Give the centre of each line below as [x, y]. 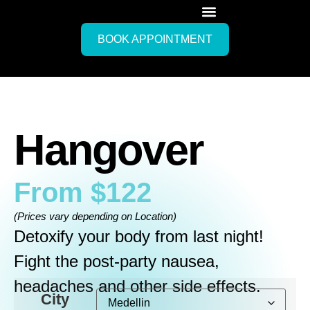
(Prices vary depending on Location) [95, 217]
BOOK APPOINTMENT [155, 39]
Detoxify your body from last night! [139, 237]
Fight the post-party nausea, [117, 262]
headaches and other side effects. [137, 286]
